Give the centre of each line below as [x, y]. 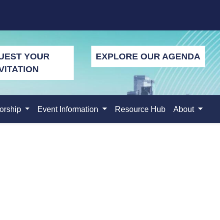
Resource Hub [140, 109]
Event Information [69, 109]
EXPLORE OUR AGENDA [148, 56]
